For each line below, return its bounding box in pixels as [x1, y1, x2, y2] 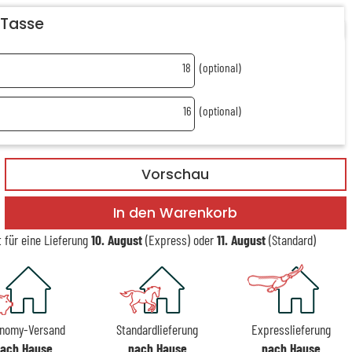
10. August [90, 230, 142, 248]
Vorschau [141, 164, 210, 184]
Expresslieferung [251, 320, 332, 338]
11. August [216, 230, 266, 248]
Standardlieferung [116, 320, 199, 338]
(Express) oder [141, 230, 217, 248]
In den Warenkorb [113, 203, 238, 222]
